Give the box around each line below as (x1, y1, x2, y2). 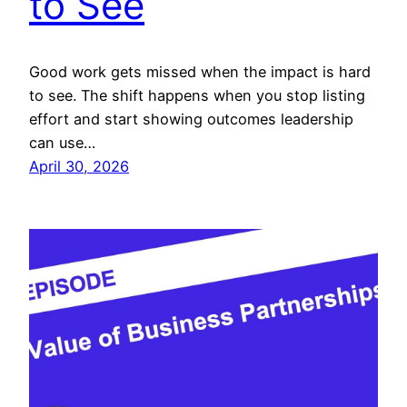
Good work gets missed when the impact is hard (29, 63, 371, 82)
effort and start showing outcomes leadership (29, 110, 353, 129)
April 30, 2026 (29, 157, 129, 176)
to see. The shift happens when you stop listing (29, 86, 365, 105)
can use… (29, 134, 95, 153)
